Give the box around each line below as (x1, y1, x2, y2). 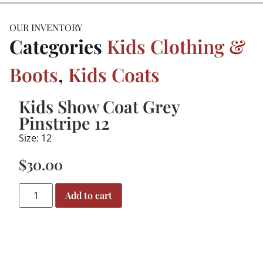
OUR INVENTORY (9, 21, 82, 34)
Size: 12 (19, 131, 52, 145)
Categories (9, 33, 102, 59)
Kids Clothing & (107, 33, 245, 59)
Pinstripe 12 (19, 112, 110, 134)
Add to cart (65, 188, 113, 201)
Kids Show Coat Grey (19, 95, 180, 118)
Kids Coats (68, 62, 160, 87)
